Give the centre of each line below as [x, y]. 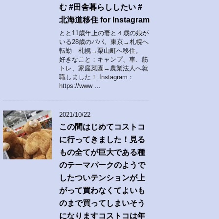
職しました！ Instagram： [97, 77]
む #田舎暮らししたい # [101, 7]
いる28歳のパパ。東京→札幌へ [104, 42]
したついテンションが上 [102, 178]
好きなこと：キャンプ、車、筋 [104, 59]
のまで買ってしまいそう [102, 203]
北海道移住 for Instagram [104, 20]
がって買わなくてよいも [102, 190]
